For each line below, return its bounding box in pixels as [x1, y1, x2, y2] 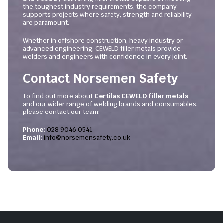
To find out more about [23, 92, 94, 100]
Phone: [23, 125, 45, 134]
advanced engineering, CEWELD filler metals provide [23, 44, 181, 53]
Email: [23, 133, 42, 142]
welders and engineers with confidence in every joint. [23, 52, 187, 61]
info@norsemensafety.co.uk [44, 133, 130, 142]
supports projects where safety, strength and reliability [23, 10, 192, 19]
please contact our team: [23, 108, 100, 116]
